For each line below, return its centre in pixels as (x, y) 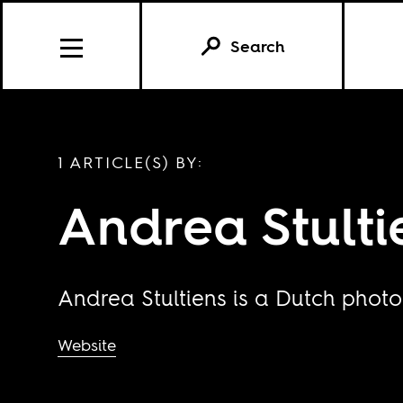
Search (257, 46)
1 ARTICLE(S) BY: (130, 162)
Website (86, 345)
